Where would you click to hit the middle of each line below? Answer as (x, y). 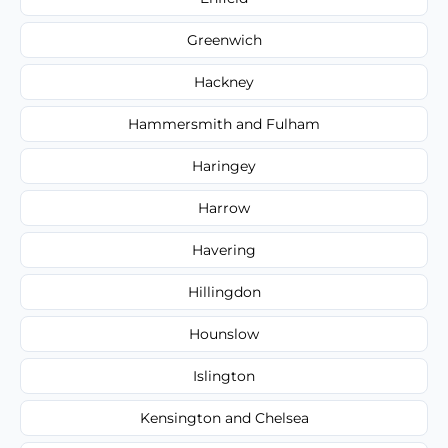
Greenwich (224, 39)
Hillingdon (224, 291)
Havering (224, 249)
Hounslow (224, 333)
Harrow (224, 207)
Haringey (224, 165)
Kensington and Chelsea (224, 417)
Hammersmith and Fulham (224, 123)
